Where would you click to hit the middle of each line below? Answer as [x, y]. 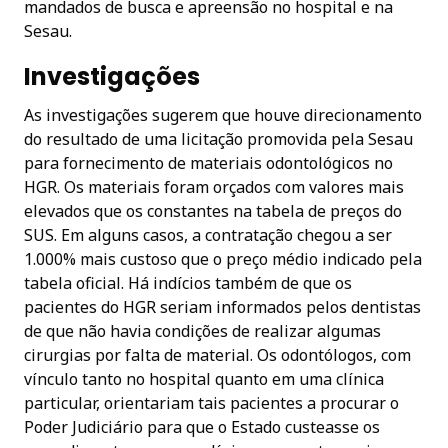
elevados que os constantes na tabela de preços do [213, 210]
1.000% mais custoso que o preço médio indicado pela [223, 258]
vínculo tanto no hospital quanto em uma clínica [204, 378]
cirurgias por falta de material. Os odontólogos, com [217, 354]
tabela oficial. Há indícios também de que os [188, 282]
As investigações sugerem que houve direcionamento [223, 114]
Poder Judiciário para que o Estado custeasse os [202, 426]
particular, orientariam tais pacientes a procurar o [211, 402]
